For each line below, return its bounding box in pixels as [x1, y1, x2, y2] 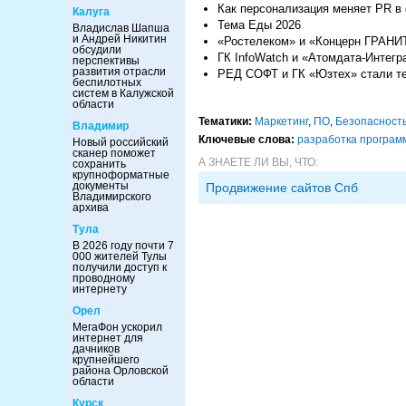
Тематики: [198, 114, 252, 128]
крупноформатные [72, 169, 169, 181]
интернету [72, 283, 127, 295]
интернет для [72, 332, 143, 344]
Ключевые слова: [198, 132, 295, 146]
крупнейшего [72, 353, 140, 366]
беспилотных [72, 76, 141, 89]
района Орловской [72, 364, 169, 377]
